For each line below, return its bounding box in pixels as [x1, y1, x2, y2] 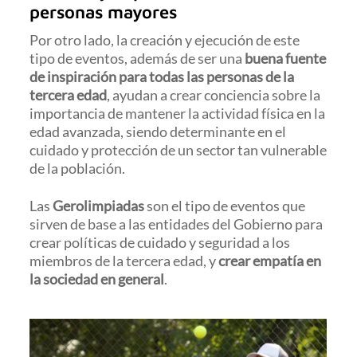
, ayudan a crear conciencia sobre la [107, 86, 321, 104]
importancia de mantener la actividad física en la [29, 104, 326, 123]
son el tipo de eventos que [144, 196, 306, 214]
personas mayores [29, 2, 178, 23]
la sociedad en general [29, 269, 165, 288]
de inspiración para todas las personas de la [29, 68, 295, 86]
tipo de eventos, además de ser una [29, 49, 245, 68]
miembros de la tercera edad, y [29, 251, 219, 269]
